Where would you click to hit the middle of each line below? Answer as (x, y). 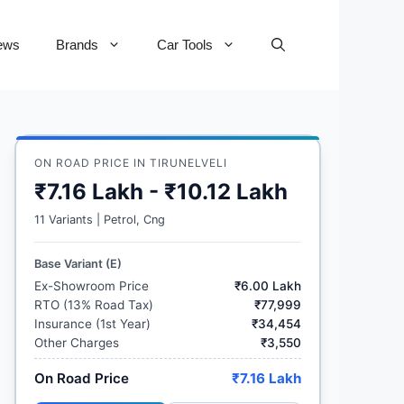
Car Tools (185, 45)
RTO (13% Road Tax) (94, 305)
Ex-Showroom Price (92, 286)
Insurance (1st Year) (92, 324)
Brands (77, 45)
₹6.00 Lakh (268, 286)
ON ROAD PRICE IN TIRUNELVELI (131, 163)
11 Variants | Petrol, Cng (100, 220)
